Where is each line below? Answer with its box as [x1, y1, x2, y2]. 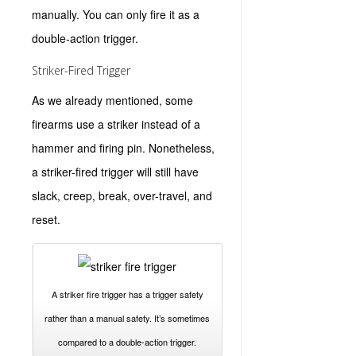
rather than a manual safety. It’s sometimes [44, 311, 211, 324]
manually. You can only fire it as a [32, 6, 199, 22]
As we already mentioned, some [32, 92, 193, 108]
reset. [32, 211, 60, 227]
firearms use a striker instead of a [32, 116, 200, 132]
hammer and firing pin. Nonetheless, [32, 140, 215, 156]
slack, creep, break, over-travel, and [32, 188, 212, 203]
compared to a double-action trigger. [58, 335, 197, 348]
